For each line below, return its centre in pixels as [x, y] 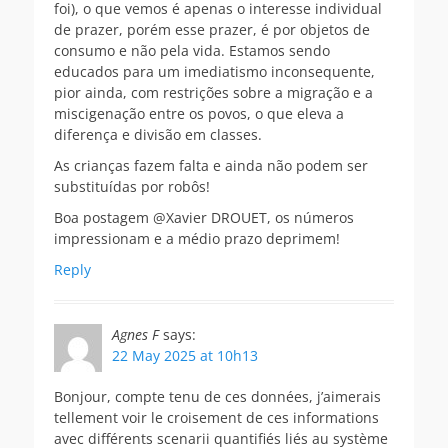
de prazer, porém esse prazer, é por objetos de [212, 29]
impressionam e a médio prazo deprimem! [197, 238]
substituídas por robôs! [132, 186]
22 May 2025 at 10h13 [185, 355]
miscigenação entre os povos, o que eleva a [199, 113]
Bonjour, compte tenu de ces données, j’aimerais [217, 396]
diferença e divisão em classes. [158, 134]
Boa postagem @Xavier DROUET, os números [204, 217]
